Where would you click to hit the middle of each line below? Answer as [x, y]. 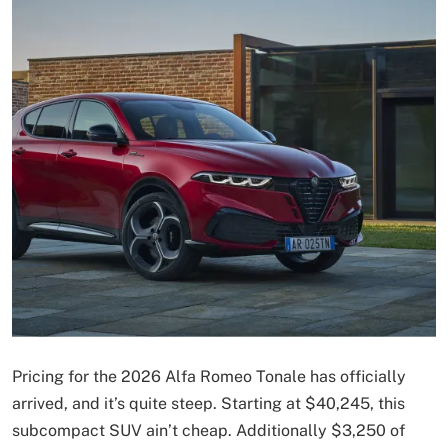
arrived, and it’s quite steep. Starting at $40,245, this [208, 403]
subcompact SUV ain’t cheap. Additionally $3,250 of [208, 430]
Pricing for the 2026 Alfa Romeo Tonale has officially [209, 376]
